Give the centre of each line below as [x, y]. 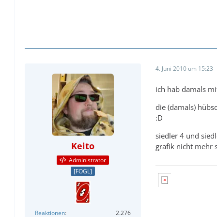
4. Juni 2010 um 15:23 [184, 69]
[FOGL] [83, 171]
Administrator [87, 160]
